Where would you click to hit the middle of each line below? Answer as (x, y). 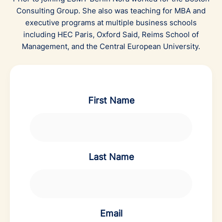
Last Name (111, 157)
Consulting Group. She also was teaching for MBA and (111, 10)
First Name (111, 100)
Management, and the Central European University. (111, 46)
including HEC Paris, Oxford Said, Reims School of (111, 34)
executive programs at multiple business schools (111, 22)
